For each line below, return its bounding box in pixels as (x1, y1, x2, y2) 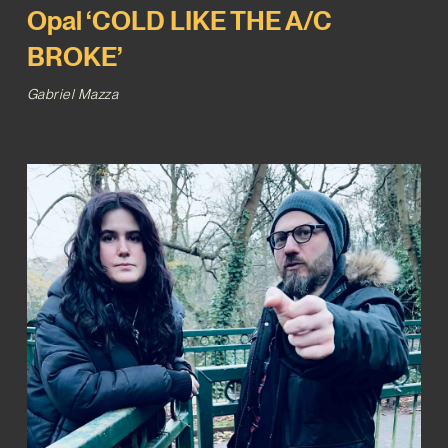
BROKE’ (26, 41, 122, 73)
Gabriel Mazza (26, 86, 119, 103)
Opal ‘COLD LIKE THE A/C (26, 5, 332, 37)
